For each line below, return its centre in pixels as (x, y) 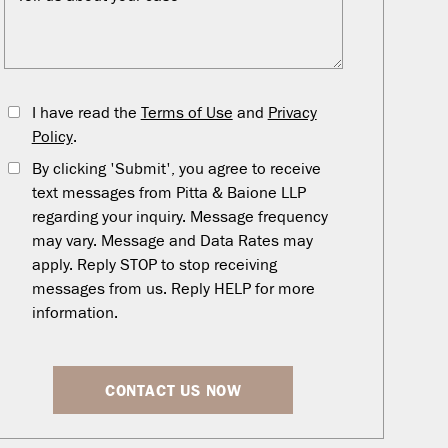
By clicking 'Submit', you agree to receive (176, 169)
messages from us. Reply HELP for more (173, 289)
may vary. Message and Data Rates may (172, 241)
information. (74, 313)
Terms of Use (186, 113)
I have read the (86, 113)
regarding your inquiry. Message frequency (179, 217)
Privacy (292, 113)
